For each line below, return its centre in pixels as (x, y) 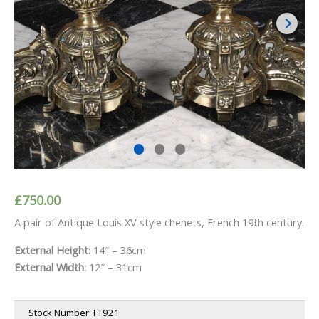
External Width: (52, 267)
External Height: (54, 250)
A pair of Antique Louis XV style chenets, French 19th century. (159, 222)
